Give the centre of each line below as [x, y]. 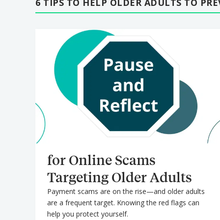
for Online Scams [101, 160]
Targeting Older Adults [120, 177]
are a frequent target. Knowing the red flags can [123, 203]
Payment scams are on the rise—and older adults [126, 192]
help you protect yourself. [88, 214]
